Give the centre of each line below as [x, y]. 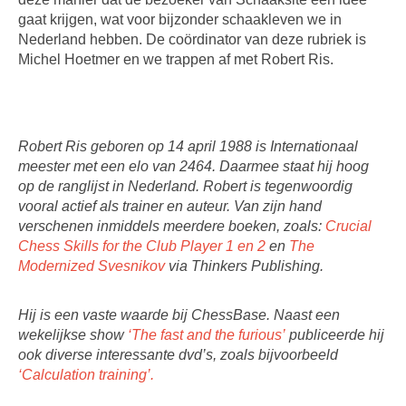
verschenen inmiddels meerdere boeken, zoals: [172, 226]
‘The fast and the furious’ [207, 335]
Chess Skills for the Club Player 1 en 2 [142, 246]
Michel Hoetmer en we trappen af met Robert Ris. [176, 59]
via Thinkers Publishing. [244, 266]
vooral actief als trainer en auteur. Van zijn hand [170, 206]
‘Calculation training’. [86, 375]
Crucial [348, 226]
